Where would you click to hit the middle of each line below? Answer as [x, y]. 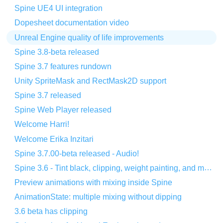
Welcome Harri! [42, 124]
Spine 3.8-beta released [57, 52]
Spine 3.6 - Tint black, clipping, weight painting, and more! [208, 168]
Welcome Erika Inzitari [54, 139]
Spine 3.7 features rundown [63, 66]
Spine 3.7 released [48, 96]
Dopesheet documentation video [72, 23]
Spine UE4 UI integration [59, 8]
